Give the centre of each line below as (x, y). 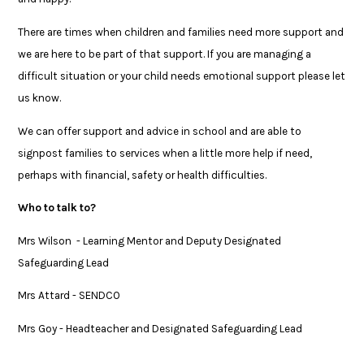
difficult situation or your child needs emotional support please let (182, 76)
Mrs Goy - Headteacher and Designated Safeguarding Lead (160, 329)
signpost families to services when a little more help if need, (165, 153)
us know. (41, 98)
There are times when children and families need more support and (181, 32)
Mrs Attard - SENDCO (69, 296)
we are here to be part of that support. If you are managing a (165, 54)
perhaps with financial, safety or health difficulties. (143, 175)
